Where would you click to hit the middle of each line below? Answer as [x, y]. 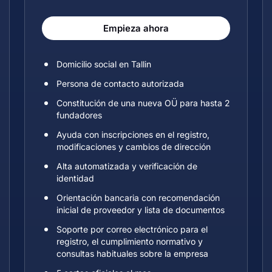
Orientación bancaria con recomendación [138, 198]
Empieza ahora [136, 28]
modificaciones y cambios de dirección [134, 147]
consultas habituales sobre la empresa [132, 253]
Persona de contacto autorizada [120, 83]
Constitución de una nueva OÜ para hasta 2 [143, 103]
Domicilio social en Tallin [104, 64]
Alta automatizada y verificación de [127, 166]
